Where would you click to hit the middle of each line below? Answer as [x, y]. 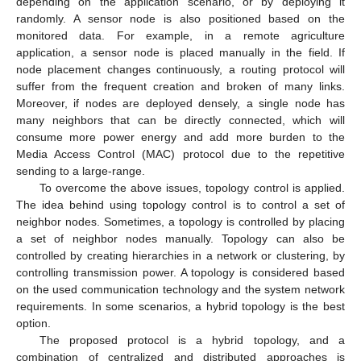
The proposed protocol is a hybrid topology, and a [192, 340]
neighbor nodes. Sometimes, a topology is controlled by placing [180, 222]
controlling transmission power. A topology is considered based [180, 273]
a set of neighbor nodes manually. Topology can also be [180, 239]
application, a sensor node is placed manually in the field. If [180, 53]
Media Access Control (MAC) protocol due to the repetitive [180, 154]
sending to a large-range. [81, 171]
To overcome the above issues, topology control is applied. [192, 188]
